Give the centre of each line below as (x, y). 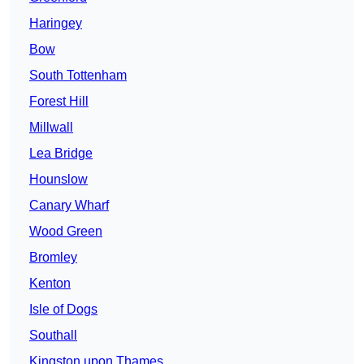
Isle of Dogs (63, 310)
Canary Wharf (69, 206)
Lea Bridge (61, 154)
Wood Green (66, 232)
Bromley (53, 258)
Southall (53, 336)
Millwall (51, 128)
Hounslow (58, 180)
